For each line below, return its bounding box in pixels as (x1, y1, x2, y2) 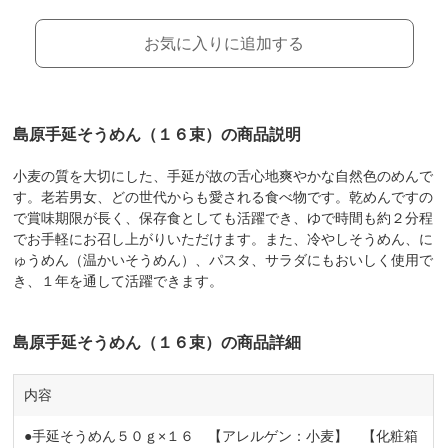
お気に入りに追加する (144, 35, 304, 52)
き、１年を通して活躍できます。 (13, 273, 224, 289)
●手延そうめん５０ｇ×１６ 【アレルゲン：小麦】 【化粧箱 (24, 428, 419, 444)
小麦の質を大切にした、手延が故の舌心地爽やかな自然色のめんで (13, 168, 434, 184)
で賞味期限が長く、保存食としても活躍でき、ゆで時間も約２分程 (13, 210, 434, 226)
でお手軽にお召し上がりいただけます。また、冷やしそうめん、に (13, 231, 434, 247)
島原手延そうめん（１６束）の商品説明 (13, 126, 302, 143)
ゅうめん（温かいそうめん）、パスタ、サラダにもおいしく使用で (13, 252, 434, 268)
